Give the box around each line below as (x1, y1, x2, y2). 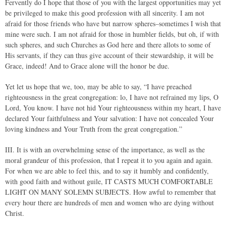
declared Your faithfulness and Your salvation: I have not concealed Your (5, 114, 214, 123)
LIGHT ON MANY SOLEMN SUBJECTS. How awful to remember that (5, 187, 216, 197)
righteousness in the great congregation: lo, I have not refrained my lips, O (5, 92, 218, 102)
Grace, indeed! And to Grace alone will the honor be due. (5, 61, 169, 71)
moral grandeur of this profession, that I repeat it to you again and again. (5, 155, 213, 165)
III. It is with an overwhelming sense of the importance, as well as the (5, 145, 205, 154)
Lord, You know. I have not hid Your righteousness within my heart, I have (5, 103, 221, 112)
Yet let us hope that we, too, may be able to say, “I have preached (5, 82, 192, 91)
